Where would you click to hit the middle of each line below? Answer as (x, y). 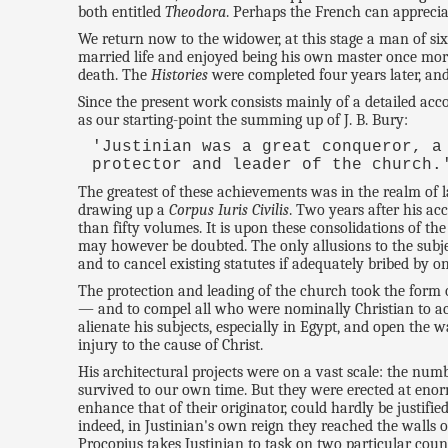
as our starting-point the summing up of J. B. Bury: (243, 119)
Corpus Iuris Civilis (229, 209)
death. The (115, 74)
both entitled (122, 11)
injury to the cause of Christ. (171, 344)
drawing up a (124, 209)
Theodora (196, 11)
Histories (180, 74)
